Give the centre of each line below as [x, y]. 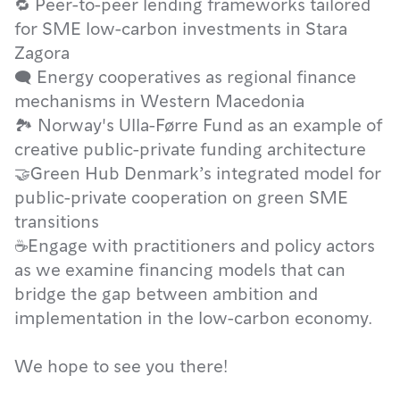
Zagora [42, 51]
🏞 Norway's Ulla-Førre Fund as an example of [198, 124]
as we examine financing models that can [180, 268]
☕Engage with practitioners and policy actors [195, 244]
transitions [57, 220]
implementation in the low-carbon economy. [193, 317]
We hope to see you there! [121, 365]
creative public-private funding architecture [190, 148]
